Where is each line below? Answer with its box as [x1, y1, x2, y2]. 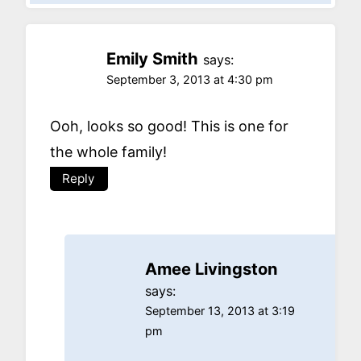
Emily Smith [106, 48, 198, 68]
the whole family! [50, 143, 167, 161]
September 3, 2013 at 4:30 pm [106, 72, 273, 86]
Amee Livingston [145, 259, 278, 280]
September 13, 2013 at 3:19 [145, 304, 295, 318]
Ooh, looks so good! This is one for [50, 118, 288, 135]
